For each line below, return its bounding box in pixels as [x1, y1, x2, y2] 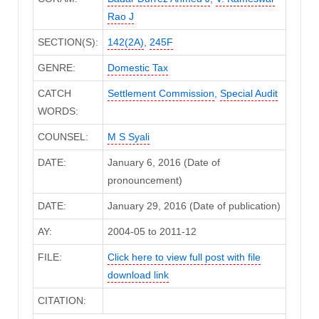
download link [107, 269, 169, 281]
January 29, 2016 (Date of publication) [107, 200, 281, 212]
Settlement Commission [107, 88, 214, 100]
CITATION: [37, 295, 86, 307]
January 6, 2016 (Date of [107, 157, 220, 169]
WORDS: [37, 105, 78, 117]
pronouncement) [107, 174, 182, 187]
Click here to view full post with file [107, 251, 261, 263]
